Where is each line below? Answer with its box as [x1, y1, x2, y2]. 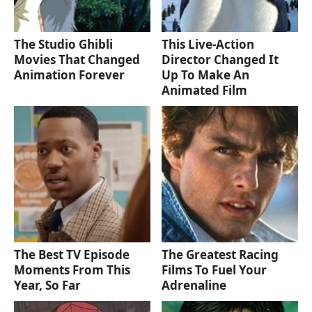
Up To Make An [162, 66, 250, 83]
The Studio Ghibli [14, 36, 113, 52]
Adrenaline [162, 276, 227, 293]
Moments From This [14, 261, 130, 278]
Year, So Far [14, 276, 81, 293]
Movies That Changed [14, 51, 140, 68]
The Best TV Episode [14, 246, 130, 263]
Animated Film [162, 81, 248, 98]
